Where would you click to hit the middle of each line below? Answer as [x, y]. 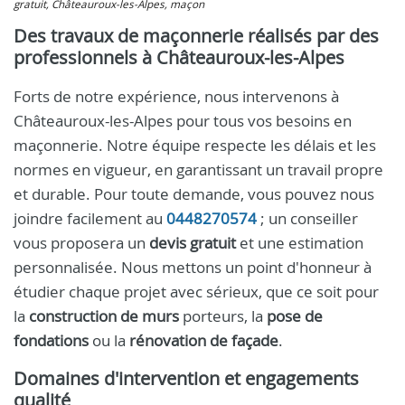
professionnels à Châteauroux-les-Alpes [179, 57]
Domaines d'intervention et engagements [186, 378]
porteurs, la [223, 316]
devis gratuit [193, 243]
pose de [295, 316]
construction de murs [104, 316]
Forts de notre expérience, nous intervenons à [176, 96]
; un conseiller [307, 218]
